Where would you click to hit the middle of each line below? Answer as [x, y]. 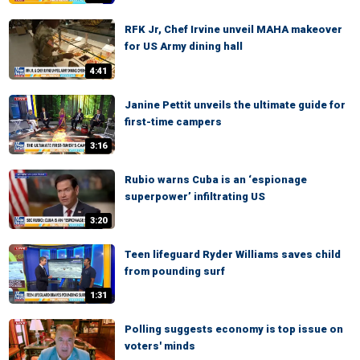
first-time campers [173, 121]
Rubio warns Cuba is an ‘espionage [216, 179]
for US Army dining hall [184, 47]
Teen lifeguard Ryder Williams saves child [233, 254]
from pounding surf [175, 271]
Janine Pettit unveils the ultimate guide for [235, 104]
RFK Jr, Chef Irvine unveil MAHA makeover [233, 30]
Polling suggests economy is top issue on [234, 329]
